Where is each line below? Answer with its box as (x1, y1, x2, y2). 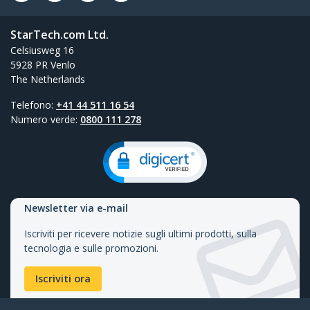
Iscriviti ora (35, 272, 91, 286)
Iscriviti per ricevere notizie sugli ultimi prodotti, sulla (24, 226, 257, 240)
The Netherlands (10, 72, 85, 86)
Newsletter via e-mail (24, 201, 128, 215)
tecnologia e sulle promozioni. (24, 241, 158, 255)
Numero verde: (10, 112, 80, 126)
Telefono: (10, 98, 56, 111)
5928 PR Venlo (10, 57, 75, 71)
